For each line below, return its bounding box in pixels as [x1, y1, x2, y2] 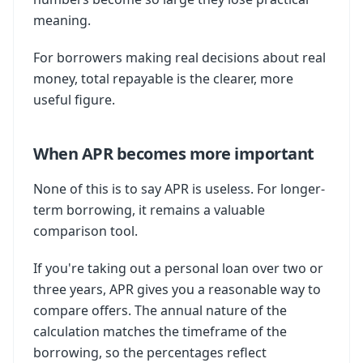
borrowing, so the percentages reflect [33, 344, 267, 361]
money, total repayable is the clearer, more [33, 70, 293, 88]
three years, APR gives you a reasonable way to [33, 280, 321, 298]
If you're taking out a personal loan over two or [33, 259, 323, 277]
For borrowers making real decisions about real [33, 49, 326, 66]
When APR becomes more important [33, 143, 314, 164]
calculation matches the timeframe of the [33, 322, 287, 340]
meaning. [33, 11, 91, 29]
